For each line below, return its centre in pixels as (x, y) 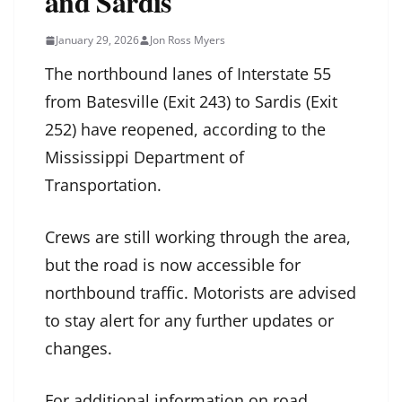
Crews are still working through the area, (198, 237)
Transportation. (103, 185)
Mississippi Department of (144, 157)
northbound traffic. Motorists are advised (201, 293)
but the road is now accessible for (173, 265)
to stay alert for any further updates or (189, 321)
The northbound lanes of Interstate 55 (188, 74)
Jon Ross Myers (188, 40)
